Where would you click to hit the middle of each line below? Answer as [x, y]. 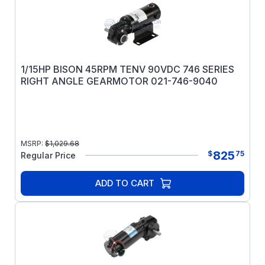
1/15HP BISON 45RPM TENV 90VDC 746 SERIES [127, 69]
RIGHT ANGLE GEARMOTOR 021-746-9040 [119, 81]
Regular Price [48, 155]
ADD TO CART [125, 183]
